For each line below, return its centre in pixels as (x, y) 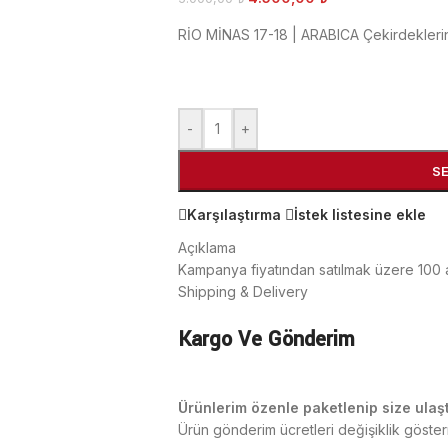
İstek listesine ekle (359, 214)
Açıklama (206, 247)
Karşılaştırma (233, 214)
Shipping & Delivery (242, 291)
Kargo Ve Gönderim (266, 339)
